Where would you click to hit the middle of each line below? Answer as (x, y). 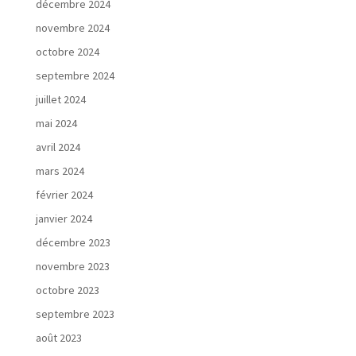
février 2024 (64, 195)
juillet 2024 (60, 99)
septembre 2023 (75, 314)
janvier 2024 (64, 219)
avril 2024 (58, 147)
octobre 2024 (67, 52)
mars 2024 (60, 171)
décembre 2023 (73, 242)
